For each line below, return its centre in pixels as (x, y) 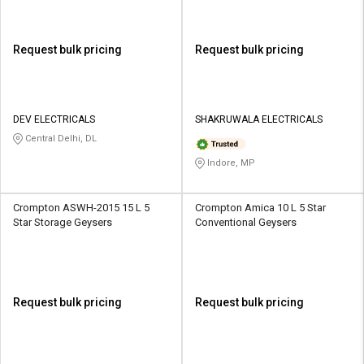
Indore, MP (230, 163)
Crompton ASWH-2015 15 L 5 (81, 208)
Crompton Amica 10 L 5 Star (260, 208)
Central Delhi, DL (60, 139)
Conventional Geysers (246, 223)
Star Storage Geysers (63, 223)
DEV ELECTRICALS (54, 120)
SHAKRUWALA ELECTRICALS (259, 120)
